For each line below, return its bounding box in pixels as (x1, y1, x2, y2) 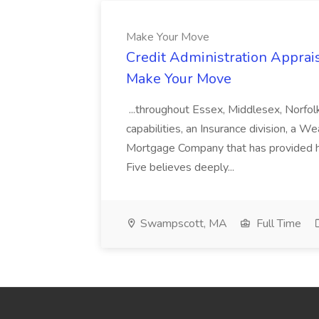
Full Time (253, 216, 301, 231)
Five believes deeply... (126, 159, 237, 175)
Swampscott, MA (137, 216, 227, 231)
